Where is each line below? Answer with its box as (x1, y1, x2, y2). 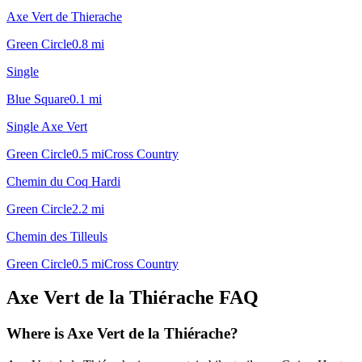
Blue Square (6, 91, 69, 106)
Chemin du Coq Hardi (6, 174, 120, 188)
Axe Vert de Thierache (6, 9, 122, 23)
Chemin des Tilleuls (6, 229, 107, 243)
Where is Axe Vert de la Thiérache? (6, 325, 238, 343)
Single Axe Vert (6, 119, 87, 133)
